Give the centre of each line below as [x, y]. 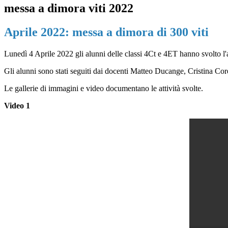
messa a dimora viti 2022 [69, 8]
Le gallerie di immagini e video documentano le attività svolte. [104, 89]
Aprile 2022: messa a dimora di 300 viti [106, 32]
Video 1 [17, 106]
